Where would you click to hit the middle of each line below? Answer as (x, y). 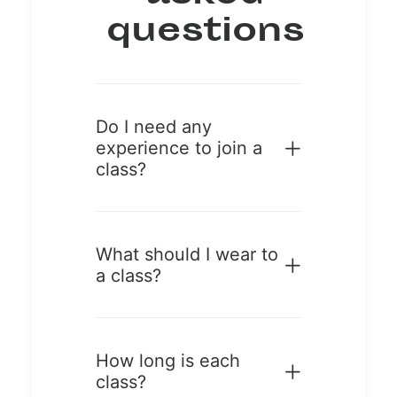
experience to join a (179, 148)
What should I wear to (187, 254)
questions (205, 32)
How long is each (168, 360)
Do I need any (154, 126)
